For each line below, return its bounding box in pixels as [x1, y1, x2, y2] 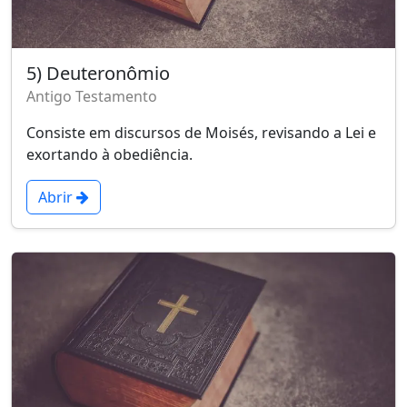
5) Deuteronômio [26, 60, 170, 85]
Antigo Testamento [26, 85, 157, 106]
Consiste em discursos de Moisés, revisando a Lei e [26, 122, 376, 143]
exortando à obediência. [26, 144, 193, 164]
